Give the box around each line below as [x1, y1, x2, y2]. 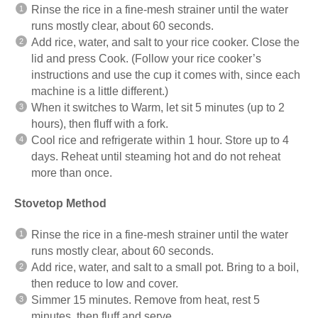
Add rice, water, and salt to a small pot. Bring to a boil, [31, 261, 299, 273]
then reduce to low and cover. [31, 277, 178, 290]
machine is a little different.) [31, 84, 168, 97]
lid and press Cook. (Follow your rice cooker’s [31, 52, 261, 65]
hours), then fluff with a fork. [31, 117, 168, 130]
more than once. [31, 166, 112, 179]
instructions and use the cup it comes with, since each [31, 68, 300, 81]
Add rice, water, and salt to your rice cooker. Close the [31, 35, 300, 48]
